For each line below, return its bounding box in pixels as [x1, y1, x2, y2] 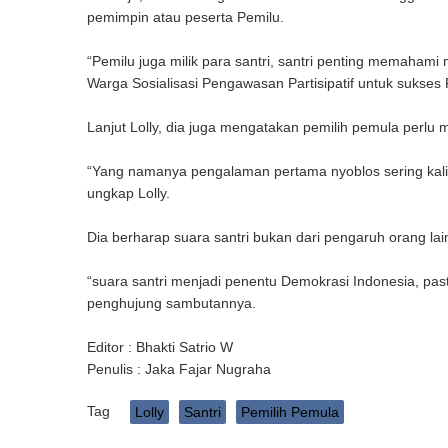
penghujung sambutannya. [87, 295, 256, 312]
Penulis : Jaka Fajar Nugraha [87, 361, 271, 378]
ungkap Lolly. [87, 185, 170, 202]
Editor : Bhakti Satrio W [87, 339, 233, 356]
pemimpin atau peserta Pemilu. [87, 9, 284, 26]
